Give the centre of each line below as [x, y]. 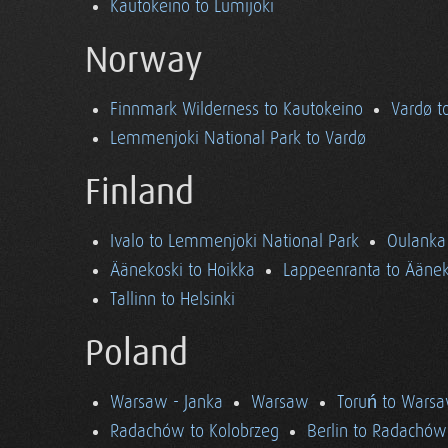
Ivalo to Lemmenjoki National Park [234, 241]
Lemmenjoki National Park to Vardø [238, 138]
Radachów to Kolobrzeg [194, 431]
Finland [139, 193]
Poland [136, 354]
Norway [144, 61]
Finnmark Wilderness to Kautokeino [236, 109]
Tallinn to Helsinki [172, 299]
